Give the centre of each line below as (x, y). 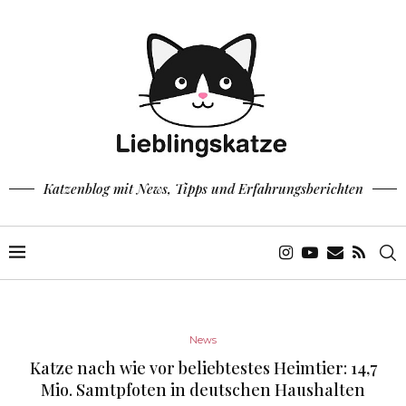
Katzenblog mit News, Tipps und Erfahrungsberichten (203, 188)
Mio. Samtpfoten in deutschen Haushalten (203, 389)
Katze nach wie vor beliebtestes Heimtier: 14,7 (203, 367)
